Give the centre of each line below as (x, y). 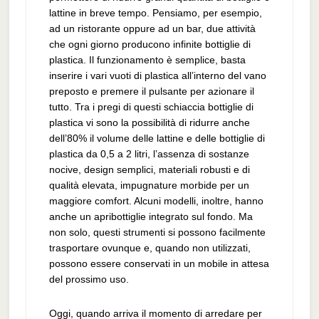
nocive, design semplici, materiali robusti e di (149, 169)
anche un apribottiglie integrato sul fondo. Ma (151, 216)
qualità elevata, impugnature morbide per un (149, 185)
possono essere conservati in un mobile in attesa (159, 263)
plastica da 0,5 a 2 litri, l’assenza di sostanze (149, 154)
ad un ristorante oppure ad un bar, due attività (152, 28)
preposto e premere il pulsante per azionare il (151, 91)
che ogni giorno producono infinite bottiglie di (150, 44)
